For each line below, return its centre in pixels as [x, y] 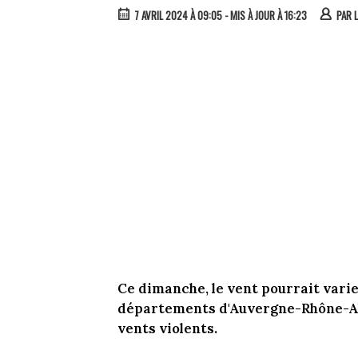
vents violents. [167, 329]
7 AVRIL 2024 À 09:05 [178, 16]
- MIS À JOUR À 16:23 [265, 16]
